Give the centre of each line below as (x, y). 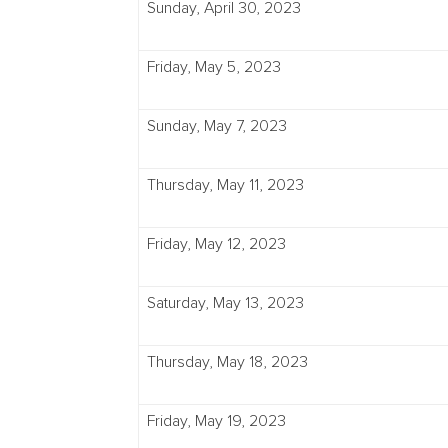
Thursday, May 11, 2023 (225, 185)
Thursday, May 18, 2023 (227, 362)
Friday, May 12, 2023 (216, 244)
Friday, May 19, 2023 (216, 421)
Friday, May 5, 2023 (214, 67)
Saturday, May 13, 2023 (225, 303)
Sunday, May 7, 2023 (217, 126)
